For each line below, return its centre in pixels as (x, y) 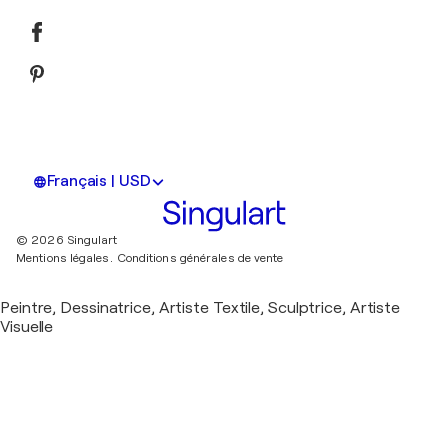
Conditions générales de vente (200, 258)
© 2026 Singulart (67, 240)
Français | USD (99, 181)
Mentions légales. (64, 258)
